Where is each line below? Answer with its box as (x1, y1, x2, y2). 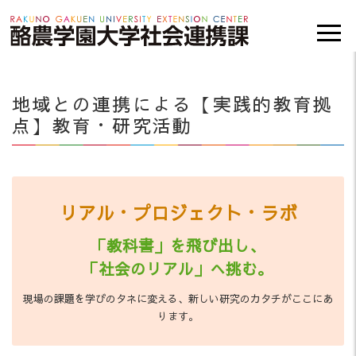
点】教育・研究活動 (12, 113, 193, 138)
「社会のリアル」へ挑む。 (83, 257, 273, 280)
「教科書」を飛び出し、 (91, 234, 265, 257)
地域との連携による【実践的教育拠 (12, 91, 334, 117)
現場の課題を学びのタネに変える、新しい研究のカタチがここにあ (23, 292, 333, 307)
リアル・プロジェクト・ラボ (59, 200, 297, 226)
